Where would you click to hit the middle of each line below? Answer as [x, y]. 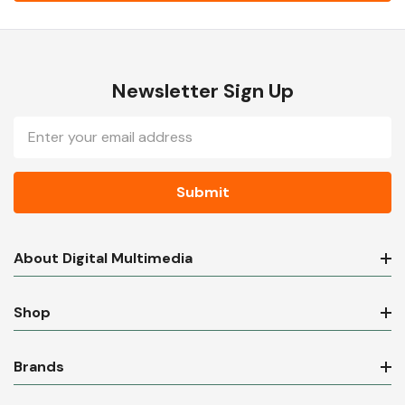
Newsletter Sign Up [202, 91]
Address [44, 149]
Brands [39, 367]
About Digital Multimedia [103, 259]
